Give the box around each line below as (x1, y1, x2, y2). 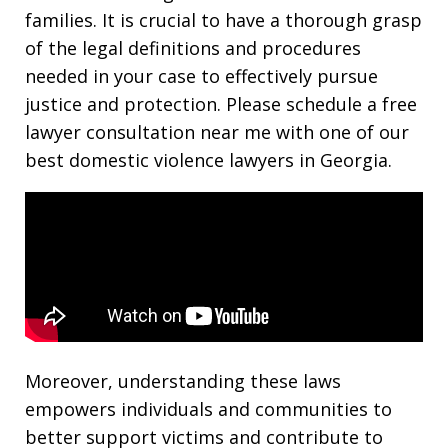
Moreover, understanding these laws (25, 369, 341, 393)
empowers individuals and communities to (25, 397, 392, 421)
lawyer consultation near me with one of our (25, 120, 409, 144)
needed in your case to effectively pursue (25, 64, 378, 88)
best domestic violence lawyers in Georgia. (25, 148, 392, 172)
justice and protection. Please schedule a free (25, 92, 417, 116)
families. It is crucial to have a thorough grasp (25, 8, 422, 32)
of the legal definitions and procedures (25, 36, 361, 60)
